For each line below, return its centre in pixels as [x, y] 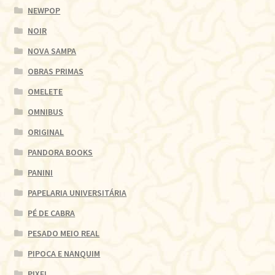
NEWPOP [44, 11]
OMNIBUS [46, 112]
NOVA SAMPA [52, 51]
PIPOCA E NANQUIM [64, 254]
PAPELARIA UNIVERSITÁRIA [77, 193]
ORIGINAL [46, 132]
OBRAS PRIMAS [56, 72]
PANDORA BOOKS [60, 153]
